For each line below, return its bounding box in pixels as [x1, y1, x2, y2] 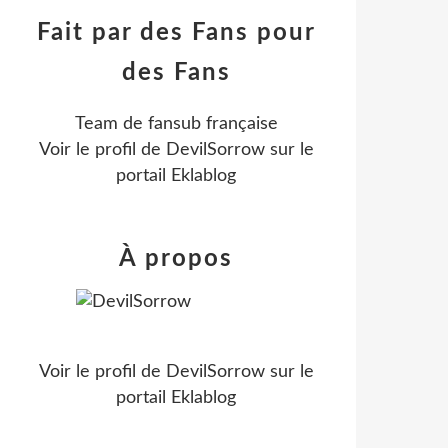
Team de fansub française [74, 115, 278, 133]
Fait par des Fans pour [36, 21, 316, 45]
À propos [119, 247, 233, 271]
